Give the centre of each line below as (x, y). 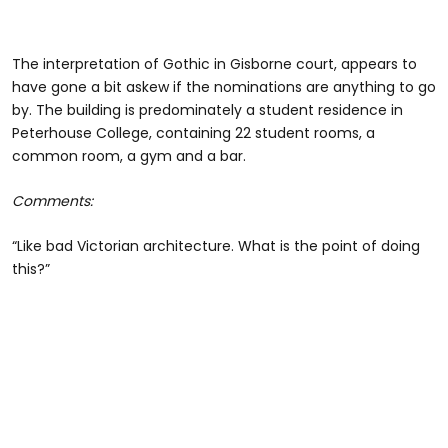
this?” (31, 269)
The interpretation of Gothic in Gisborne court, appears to (214, 64)
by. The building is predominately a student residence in (207, 110)
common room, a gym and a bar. (129, 156)
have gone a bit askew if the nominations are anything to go (224, 87)
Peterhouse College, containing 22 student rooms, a (193, 133)
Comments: (52, 201)
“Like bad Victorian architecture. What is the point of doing (216, 246)
